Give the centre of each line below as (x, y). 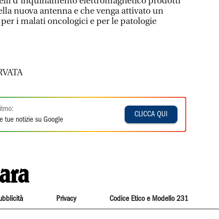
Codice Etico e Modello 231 (149, 199)
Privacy (66, 199)
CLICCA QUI (151, 114)
